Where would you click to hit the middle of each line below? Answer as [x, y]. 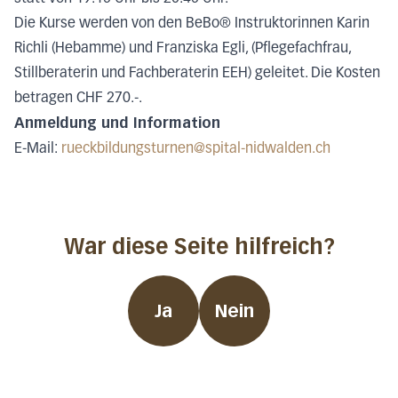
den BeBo [189, 24]
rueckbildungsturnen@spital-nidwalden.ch [196, 149]
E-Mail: [38, 149]
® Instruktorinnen [276, 24]
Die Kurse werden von [86, 24]
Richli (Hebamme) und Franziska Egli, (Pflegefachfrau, [183, 48]
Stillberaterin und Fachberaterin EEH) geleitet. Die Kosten [197, 73]
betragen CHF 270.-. [78, 98]
